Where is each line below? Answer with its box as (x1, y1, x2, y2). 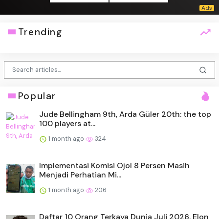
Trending (18, 25, 63, 38)
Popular (18, 89, 56, 102)
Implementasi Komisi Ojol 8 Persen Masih (39, 160, 190, 171)
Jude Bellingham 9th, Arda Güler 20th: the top (39, 109, 211, 119)
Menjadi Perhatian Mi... (39, 169, 121, 180)
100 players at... (39, 118, 95, 129)
